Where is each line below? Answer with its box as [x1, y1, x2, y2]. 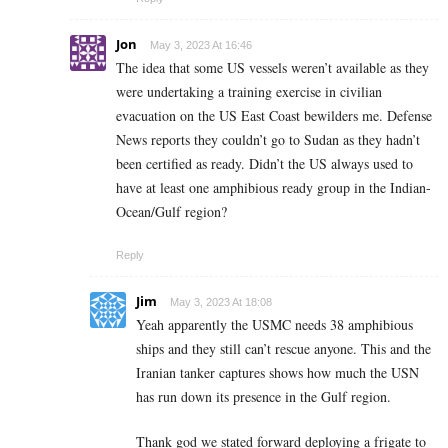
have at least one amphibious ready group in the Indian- [116, 177, 431, 197]
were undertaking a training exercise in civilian [116, 81, 382, 101]
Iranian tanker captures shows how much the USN [136, 362, 419, 382]
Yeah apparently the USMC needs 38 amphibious [136, 314, 413, 334]
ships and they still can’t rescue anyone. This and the [136, 338, 431, 358]
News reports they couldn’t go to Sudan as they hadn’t [116, 129, 420, 149]
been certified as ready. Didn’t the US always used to [116, 153, 413, 173]
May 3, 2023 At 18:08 [170, 295, 272, 308]
